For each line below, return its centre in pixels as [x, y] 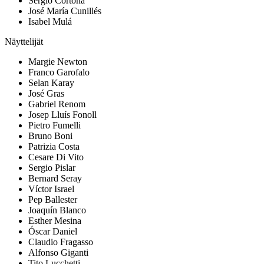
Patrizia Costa [54, 147]
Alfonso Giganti [58, 253]
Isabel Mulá [50, 22]
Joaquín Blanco [57, 210]
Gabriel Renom [57, 104]
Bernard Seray [55, 179]
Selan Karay [51, 83]
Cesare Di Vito [56, 157]
